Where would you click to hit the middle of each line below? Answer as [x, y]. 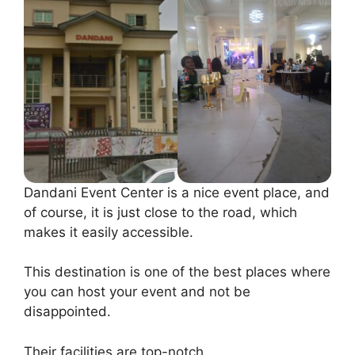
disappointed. [67, 312]
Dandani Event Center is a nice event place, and [177, 192]
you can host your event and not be [137, 292]
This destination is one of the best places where [177, 272]
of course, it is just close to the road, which [160, 212]
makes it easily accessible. [109, 232]
